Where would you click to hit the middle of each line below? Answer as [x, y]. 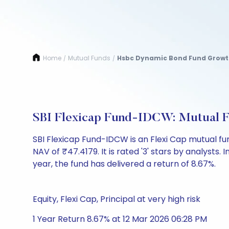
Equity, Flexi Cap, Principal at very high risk [117, 199]
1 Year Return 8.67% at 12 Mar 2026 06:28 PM [120, 219]
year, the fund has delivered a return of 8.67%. [124, 164]
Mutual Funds [89, 58]
